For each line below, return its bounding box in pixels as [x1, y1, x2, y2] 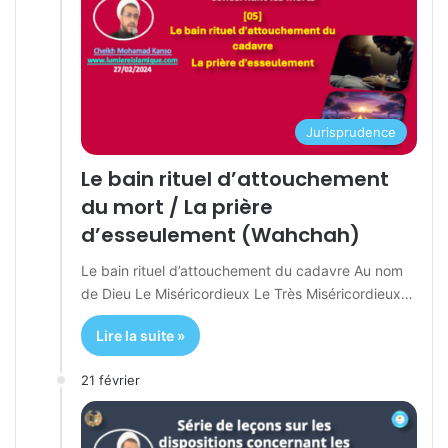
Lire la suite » [96, 327, 185, 345]
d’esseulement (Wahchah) [81, 221, 360, 250]
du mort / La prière [81, 193, 273, 222]
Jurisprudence [306, 124, 396, 141]
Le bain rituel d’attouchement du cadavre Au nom [81, 262, 403, 280]
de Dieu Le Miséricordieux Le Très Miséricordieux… [81, 285, 413, 303]
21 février [81, 372, 140, 389]
